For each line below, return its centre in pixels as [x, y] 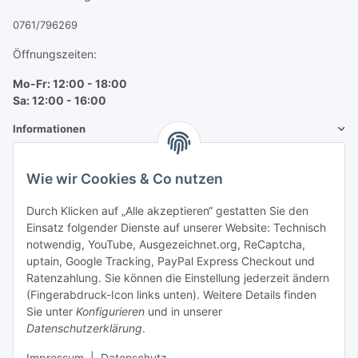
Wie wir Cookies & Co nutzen [125, 179]
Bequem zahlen [55, 210]
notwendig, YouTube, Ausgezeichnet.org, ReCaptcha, [166, 245]
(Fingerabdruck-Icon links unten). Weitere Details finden [171, 295]
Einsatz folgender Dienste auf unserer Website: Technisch [176, 228]
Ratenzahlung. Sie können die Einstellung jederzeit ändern [178, 278]
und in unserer [183, 312]
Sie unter [51, 312]
